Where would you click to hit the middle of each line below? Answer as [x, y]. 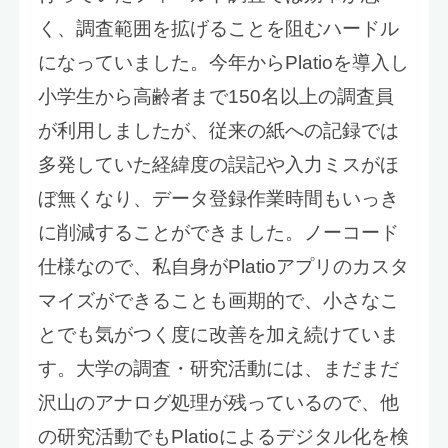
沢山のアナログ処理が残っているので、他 [219, 403]
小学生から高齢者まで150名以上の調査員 [216, 97]
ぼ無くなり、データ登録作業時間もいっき [219, 199]
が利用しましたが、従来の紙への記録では [219, 131]
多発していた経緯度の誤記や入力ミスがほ [219, 165]
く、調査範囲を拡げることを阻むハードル [219, 29]
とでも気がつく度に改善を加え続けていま [219, 335]
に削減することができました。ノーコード [219, 233]
